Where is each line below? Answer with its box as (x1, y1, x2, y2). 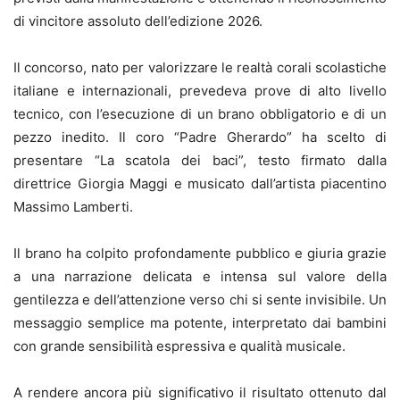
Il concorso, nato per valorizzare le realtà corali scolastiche (13, 59, 387, 77)
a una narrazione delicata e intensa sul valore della (13, 268, 387, 286)
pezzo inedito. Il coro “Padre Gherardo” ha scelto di (13, 129, 387, 146)
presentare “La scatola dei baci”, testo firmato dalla (13, 152, 387, 170)
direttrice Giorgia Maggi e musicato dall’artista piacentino (13, 175, 387, 193)
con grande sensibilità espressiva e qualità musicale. (13, 337, 346, 355)
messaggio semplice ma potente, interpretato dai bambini (13, 314, 387, 332)
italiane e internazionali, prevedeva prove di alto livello (13, 82, 387, 100)
